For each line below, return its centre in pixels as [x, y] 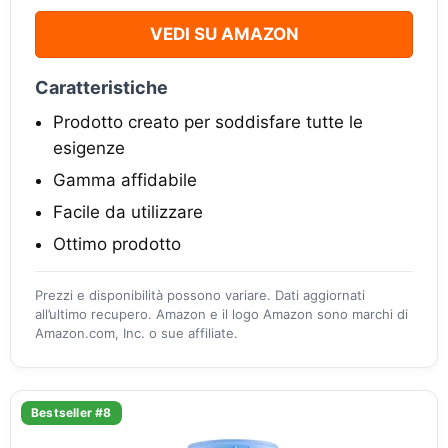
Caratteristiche [101, 88]
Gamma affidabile [125, 180]
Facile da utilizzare [128, 212]
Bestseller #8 [71, 413]
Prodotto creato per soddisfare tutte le [208, 122]
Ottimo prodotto [117, 244]
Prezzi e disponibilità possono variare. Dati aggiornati [200, 295]
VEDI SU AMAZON [224, 34]
